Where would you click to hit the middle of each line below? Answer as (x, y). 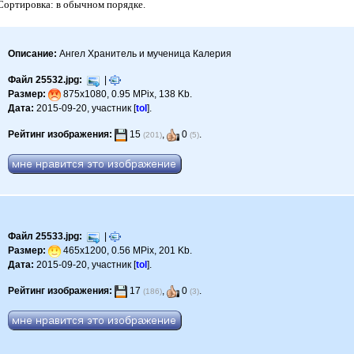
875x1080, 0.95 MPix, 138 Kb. (127, 94)
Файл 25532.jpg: (45, 80)
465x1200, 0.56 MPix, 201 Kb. (127, 251)
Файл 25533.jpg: (45, 237)
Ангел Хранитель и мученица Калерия (145, 54)
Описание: (33, 54)
